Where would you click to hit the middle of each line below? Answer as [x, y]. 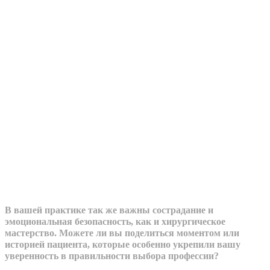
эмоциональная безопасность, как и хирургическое [115, 221]
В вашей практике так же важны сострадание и [109, 210]
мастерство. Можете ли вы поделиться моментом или [122, 233]
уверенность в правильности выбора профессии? [112, 256]
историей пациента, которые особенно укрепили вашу [123, 244]
